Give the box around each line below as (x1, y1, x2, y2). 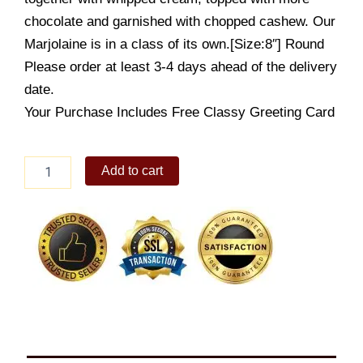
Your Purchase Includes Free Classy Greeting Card (24, 104, 335, 120)
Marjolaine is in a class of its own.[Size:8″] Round (24, 36, 324, 52)
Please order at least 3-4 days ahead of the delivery (24, 58, 337, 75)
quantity (23, 189, 64, 203)
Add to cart (101, 163, 164, 177)
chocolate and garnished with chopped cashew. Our (24, 13, 335, 29)
